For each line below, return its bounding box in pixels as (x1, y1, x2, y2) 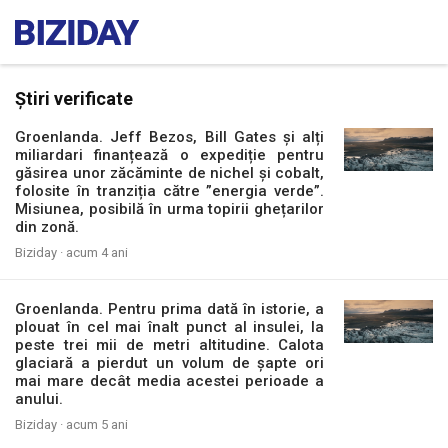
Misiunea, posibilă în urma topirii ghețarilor (15, 200, 325, 218)
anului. (15, 390, 63, 408)
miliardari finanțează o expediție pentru (15, 146, 325, 164)
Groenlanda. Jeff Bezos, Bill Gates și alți (15, 128, 325, 146)
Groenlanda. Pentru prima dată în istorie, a (15, 300, 325, 318)
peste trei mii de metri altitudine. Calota (15, 336, 325, 354)
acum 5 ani (66, 417, 128, 432)
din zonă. (15, 218, 79, 236)
